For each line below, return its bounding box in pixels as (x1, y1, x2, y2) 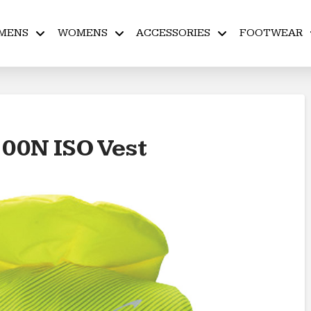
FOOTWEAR (239, 26, 303, 40)
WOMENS (57, 26, 108, 40)
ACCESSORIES (136, 26, 211, 40)
